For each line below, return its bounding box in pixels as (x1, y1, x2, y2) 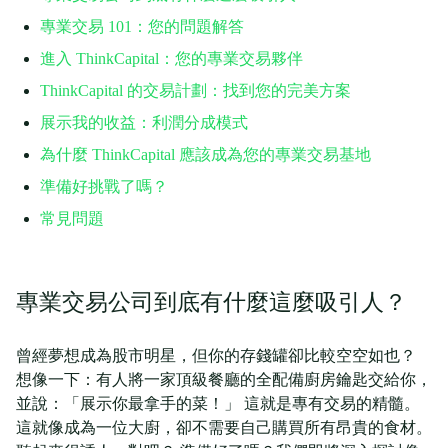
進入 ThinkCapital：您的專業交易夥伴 (40, 50, 303, 67)
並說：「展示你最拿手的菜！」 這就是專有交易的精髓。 (16, 395, 420, 412)
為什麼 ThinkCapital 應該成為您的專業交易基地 (40, 146, 371, 163)
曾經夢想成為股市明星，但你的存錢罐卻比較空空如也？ (16, 347, 416, 364)
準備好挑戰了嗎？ (40, 178, 168, 195)
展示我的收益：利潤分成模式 (40, 114, 248, 131)
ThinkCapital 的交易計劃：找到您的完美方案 (40, 82, 351, 99)
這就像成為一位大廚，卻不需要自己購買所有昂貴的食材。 (16, 419, 432, 436)
